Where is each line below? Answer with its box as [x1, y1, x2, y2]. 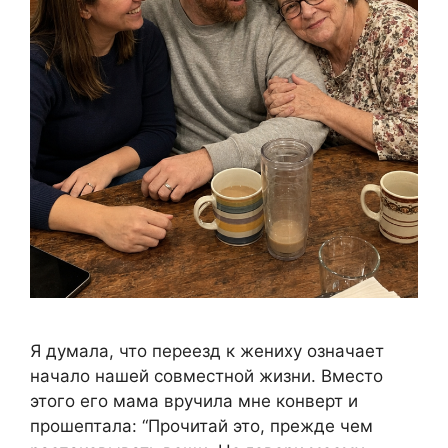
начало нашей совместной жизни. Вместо [30, 366, 383, 387]
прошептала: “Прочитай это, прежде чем [30, 416, 373, 437]
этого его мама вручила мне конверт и [30, 391, 358, 412]
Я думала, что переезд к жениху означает [30, 341, 384, 362]
